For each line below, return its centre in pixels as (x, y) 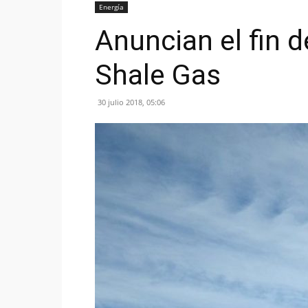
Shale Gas (158, 75)
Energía (111, 7)
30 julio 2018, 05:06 (131, 102)
